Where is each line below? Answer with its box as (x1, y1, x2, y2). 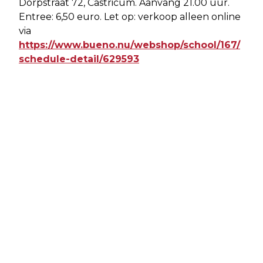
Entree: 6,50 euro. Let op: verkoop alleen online (19, 11, 241, 22)
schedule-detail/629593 (19, 53, 139, 65)
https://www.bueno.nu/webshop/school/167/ (19, 39, 240, 50)
